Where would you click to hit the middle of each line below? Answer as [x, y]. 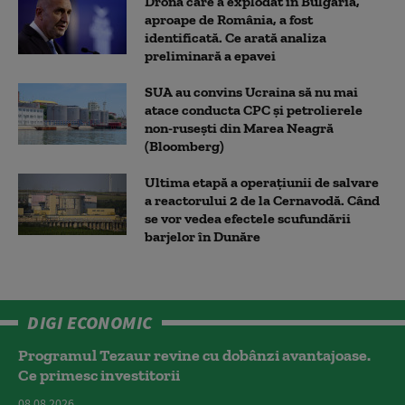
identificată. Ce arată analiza [235, 38]
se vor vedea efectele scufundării [248, 219]
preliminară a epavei [210, 56]
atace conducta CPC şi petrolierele [254, 110]
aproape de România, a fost [229, 20]
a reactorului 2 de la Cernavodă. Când [262, 201]
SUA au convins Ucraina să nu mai [251, 92]
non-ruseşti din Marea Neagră [239, 128]
